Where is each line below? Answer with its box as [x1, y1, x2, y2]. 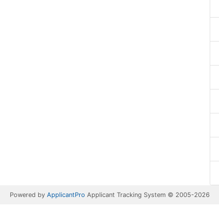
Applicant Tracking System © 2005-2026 [85, 191, 210, 198]
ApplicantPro [46, 191, 85, 198]
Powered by [9, 191, 47, 198]
